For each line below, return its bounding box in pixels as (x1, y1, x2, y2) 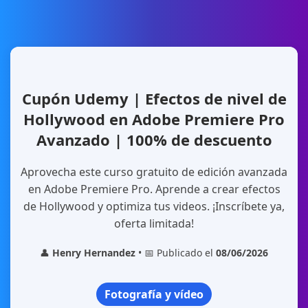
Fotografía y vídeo (104, 287, 203, 302)
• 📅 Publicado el (135, 246, 216, 259)
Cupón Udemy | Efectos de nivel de (21, 88, 287, 109)
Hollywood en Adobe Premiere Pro (23, 109, 285, 129)
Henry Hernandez (52, 246, 135, 259)
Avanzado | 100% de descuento (36, 129, 272, 150)
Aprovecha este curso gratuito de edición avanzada (21, 164, 287, 179)
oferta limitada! (114, 216, 194, 231)
